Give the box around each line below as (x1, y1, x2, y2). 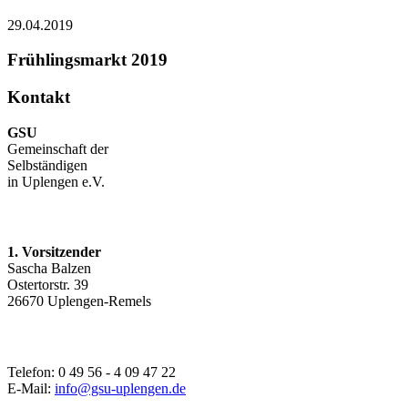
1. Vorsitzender (7, 244, 101, 260)
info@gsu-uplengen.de (55, 380, 186, 396)
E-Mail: (7, 380, 55, 396)
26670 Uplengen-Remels (7, 293, 151, 310)
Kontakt (7, 87, 70, 107)
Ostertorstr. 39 (7, 277, 88, 293)
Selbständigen (7, 157, 87, 173)
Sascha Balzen (7, 260, 91, 277)
